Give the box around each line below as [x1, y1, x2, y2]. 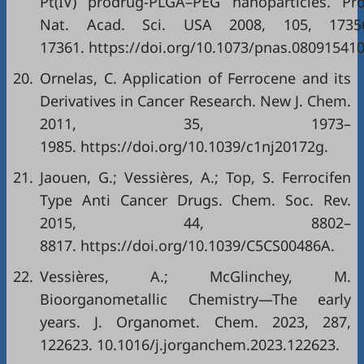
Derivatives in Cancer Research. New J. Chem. [40, 91, 351, 110]
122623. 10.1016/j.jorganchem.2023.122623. [40, 335, 340, 354]
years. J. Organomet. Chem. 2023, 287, [40, 312, 351, 331]
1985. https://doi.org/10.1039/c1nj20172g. [40, 136, 328, 156]
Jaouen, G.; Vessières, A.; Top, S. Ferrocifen [40, 167, 351, 187]
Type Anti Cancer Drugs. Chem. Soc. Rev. [40, 190, 351, 210]
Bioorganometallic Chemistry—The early [40, 289, 351, 309]
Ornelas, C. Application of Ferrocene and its [40, 68, 351, 88]
